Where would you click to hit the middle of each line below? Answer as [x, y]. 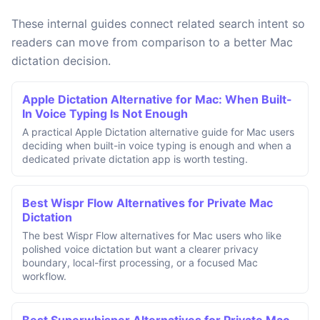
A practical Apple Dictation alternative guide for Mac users [158, 131]
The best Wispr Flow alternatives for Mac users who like [152, 235]
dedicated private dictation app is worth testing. [135, 159]
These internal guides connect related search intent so [158, 23]
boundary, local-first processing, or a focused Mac [140, 262]
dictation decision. [61, 60]
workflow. [44, 276]
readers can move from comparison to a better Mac [152, 42]
